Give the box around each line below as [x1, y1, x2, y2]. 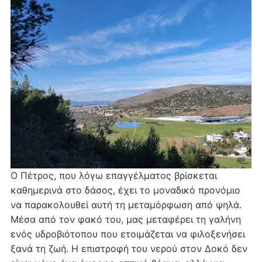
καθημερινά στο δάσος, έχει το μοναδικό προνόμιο [10, 184, 240, 196]
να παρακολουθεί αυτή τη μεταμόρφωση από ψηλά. [10, 198, 242, 211]
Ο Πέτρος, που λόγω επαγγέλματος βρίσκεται [10, 169, 217, 181]
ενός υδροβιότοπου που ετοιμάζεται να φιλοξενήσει [10, 227, 245, 240]
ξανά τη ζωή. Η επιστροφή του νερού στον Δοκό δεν [10, 242, 247, 254]
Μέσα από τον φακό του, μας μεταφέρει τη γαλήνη [10, 213, 241, 225]
